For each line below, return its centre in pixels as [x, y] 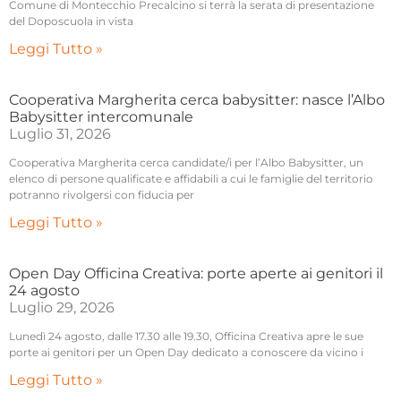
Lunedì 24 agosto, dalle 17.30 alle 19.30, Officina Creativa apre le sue [186, 337]
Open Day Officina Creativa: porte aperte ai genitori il [196, 274]
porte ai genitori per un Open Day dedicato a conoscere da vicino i [186, 353]
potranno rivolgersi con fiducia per [102, 195]
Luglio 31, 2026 [60, 134]
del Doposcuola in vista [71, 21]
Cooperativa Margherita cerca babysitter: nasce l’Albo [197, 100]
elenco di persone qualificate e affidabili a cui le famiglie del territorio [191, 179]
